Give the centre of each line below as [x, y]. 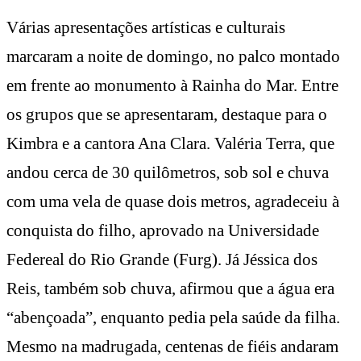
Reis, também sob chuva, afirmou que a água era [170, 288]
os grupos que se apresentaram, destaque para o [167, 114]
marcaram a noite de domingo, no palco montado [173, 56]
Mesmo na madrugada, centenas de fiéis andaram [172, 346]
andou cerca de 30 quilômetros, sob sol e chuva [168, 172]
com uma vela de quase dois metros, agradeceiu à [173, 201]
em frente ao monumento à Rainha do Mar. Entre [172, 85]
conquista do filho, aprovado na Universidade [163, 230]
